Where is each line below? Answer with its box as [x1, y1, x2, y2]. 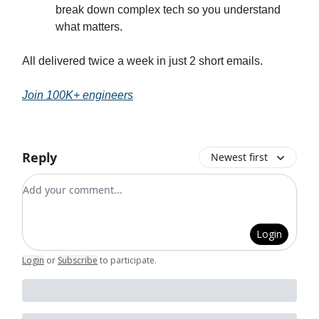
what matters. [56, 20, 122, 33]
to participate [100, 253, 155, 266]
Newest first [211, 150, 268, 164]
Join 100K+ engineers [22, 88, 133, 101]
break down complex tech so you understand [56, 3, 281, 16]
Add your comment [22, 174, 126, 190]
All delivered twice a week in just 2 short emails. [22, 54, 263, 67]
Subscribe [58, 253, 98, 266]
